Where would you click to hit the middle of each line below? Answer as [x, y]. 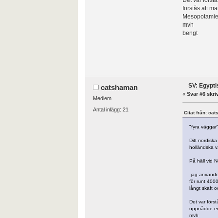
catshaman [119, 88]
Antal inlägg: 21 [110, 109]
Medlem [102, 99]
